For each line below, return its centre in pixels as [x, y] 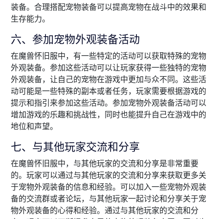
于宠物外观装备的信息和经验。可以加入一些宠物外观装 [109, 187]
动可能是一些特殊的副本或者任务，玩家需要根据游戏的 [109, 91]
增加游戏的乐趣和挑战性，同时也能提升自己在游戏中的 [109, 115]
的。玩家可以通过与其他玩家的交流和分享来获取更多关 [109, 175]
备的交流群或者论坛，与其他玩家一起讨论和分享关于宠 [109, 199]
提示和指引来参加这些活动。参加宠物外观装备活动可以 [109, 103]
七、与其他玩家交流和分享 [75, 147]
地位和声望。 [34, 126]
